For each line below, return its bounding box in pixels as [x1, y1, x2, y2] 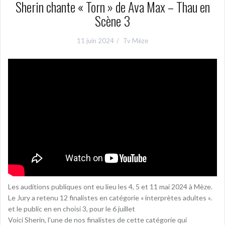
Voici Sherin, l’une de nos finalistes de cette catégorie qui [8, 215, 187, 224]
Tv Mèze [123, 37, 148, 45]
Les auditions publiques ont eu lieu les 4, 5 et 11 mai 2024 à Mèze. [8, 182, 212, 191]
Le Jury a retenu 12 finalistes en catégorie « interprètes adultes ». [8, 193, 212, 202]
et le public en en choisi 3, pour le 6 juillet [8, 204, 135, 213]
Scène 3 [95, 11, 130, 31]
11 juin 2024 [77, 37, 114, 45]
